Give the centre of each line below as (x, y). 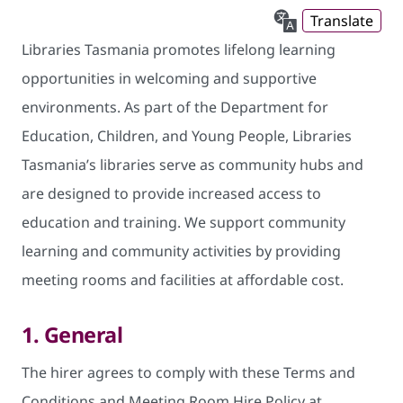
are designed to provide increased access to (171, 193)
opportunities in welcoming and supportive (169, 78)
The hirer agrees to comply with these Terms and (188, 372)
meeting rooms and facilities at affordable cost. (183, 279)
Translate (342, 21)
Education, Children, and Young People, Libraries (187, 135)
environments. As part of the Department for (175, 107)
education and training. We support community (184, 222)
